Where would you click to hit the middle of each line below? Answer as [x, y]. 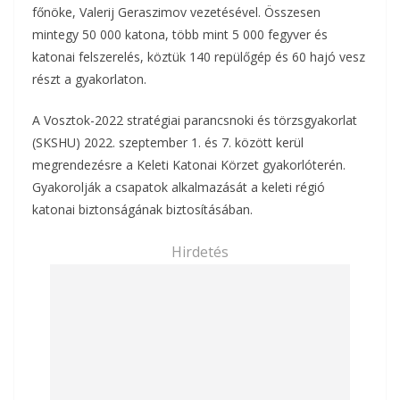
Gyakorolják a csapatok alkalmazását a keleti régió [179, 187]
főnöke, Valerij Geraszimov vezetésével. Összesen [176, 12]
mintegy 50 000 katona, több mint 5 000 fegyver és [180, 34]
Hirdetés [200, 251]
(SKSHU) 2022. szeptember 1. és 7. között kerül [168, 142]
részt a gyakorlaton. [89, 79]
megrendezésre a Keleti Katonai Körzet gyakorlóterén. [189, 164]
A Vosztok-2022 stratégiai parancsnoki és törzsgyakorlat [195, 120]
